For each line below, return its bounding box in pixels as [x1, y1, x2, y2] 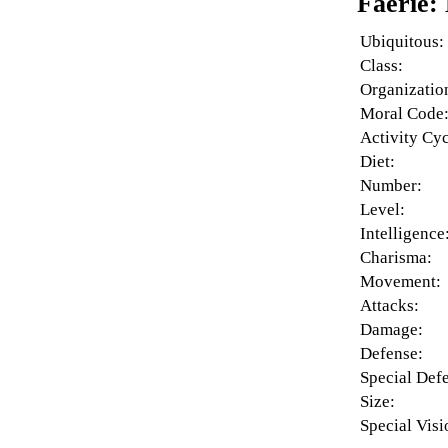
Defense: [360, 344, 424, 364]
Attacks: [360, 296, 420, 316]
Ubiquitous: [360, 32, 445, 52]
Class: [360, 56, 404, 76]
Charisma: [360, 248, 433, 268]
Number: [360, 176, 423, 196]
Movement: [360, 272, 442, 292]
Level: [360, 200, 406, 220]
